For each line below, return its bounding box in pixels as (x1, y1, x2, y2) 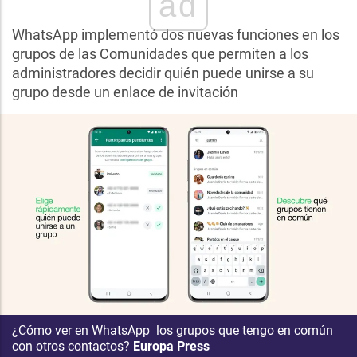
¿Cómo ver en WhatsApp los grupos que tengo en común (12, 322, 333, 338)
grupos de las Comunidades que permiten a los (12, 45, 308, 62)
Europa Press (133, 338, 210, 354)
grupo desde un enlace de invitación (12, 84, 238, 100)
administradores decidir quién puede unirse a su (12, 65, 314, 81)
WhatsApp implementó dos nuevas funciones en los (12, 26, 339, 43)
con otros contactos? (12, 338, 130, 354)
